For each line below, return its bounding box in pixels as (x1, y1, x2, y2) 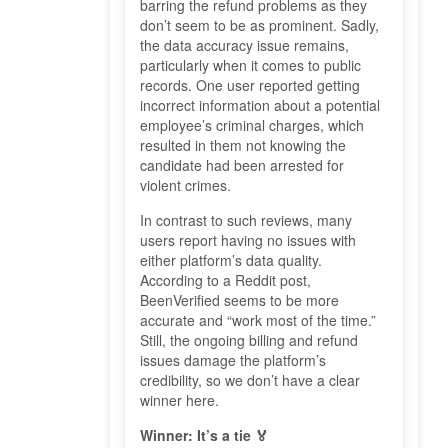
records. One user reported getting (140, 75, 360, 96)
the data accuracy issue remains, (140, 35, 349, 56)
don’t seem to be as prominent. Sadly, (140, 15, 379, 36)
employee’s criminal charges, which (140, 115, 364, 136)
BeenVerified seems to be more (140, 290, 339, 311)
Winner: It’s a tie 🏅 (140, 425, 269, 446)
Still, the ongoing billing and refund (140, 330, 358, 351)
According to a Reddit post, (140, 270, 311, 291)
